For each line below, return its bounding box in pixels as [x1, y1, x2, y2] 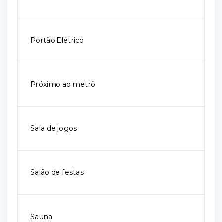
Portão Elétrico [30, 36, 84, 45]
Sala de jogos [30, 124, 77, 133]
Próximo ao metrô [30, 80, 96, 89]
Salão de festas [30, 168, 84, 177]
